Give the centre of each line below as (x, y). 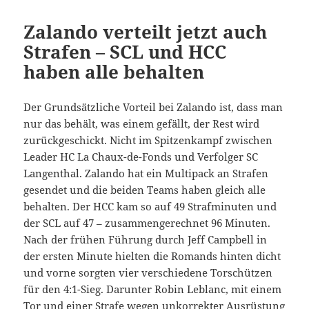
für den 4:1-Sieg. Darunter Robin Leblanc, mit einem (153, 289)
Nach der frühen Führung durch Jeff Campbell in (146, 239)
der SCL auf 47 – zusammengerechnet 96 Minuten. (147, 222)
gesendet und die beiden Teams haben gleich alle (145, 189)
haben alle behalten (114, 71)
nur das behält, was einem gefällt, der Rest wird (142, 123)
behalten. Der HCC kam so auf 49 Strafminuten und (150, 206)
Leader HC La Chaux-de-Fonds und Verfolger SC (141, 156)
